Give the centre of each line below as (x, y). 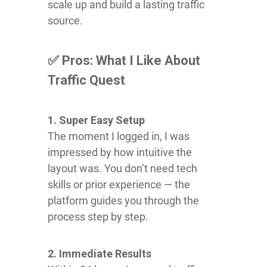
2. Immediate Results (100, 253)
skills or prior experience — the (119, 184)
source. (65, 20)
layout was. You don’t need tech (122, 168)
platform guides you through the (123, 200)
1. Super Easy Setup (96, 120)
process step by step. (98, 216)
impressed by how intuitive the (120, 152)
